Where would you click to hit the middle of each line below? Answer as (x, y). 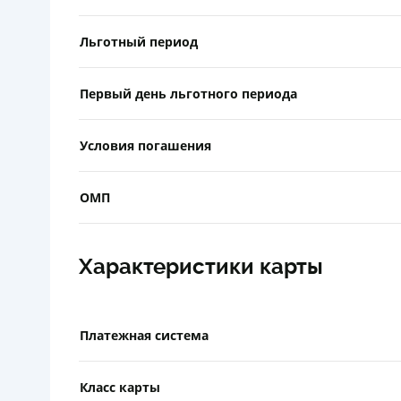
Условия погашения (145, 145)
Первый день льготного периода (188, 93)
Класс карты (120, 387)
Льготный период (139, 41)
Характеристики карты (201, 266)
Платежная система (144, 335)
